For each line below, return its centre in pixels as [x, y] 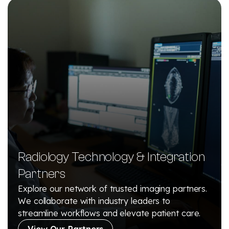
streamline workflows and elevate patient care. [109, 213]
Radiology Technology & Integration [111, 157]
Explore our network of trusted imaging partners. [113, 188]
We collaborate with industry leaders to [94, 201]
